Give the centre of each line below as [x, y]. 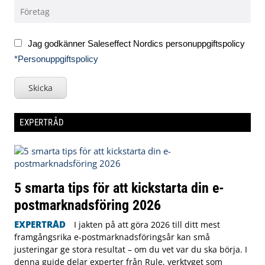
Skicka [41, 88]
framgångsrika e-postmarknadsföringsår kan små [112, 237]
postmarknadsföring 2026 [89, 205]
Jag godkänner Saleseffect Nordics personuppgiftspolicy [136, 44]
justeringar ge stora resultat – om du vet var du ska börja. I [131, 249]
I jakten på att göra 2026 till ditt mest [147, 224]
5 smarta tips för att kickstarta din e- [119, 188]
